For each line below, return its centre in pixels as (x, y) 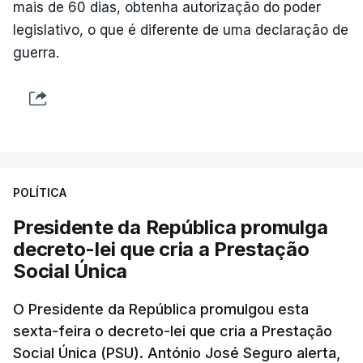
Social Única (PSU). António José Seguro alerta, (177, 353)
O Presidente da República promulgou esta (161, 309)
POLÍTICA (40, 192)
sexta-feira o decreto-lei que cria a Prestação (173, 331)
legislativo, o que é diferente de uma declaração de (181, 30)
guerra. (36, 53)
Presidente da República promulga (171, 227)
